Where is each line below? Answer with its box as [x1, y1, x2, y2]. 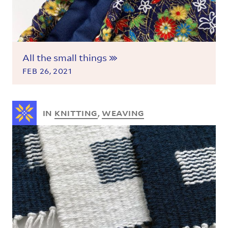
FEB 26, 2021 [22, 65, 72, 76]
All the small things [22, 51, 109, 64]
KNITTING [54, 107, 98, 119]
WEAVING [102, 107, 145, 119]
